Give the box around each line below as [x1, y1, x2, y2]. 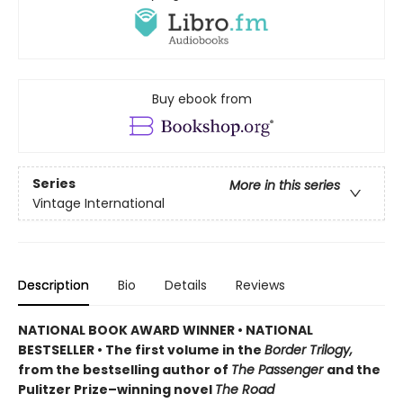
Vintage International [32, 193, 165, 212]
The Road [215, 381, 274, 399]
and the [327, 361, 381, 380]
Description [18, 276, 89, 295]
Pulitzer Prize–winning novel [18, 381, 215, 399]
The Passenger [231, 361, 327, 380]
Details [165, 276, 207, 295]
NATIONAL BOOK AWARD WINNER [18, 321, 237, 340]
